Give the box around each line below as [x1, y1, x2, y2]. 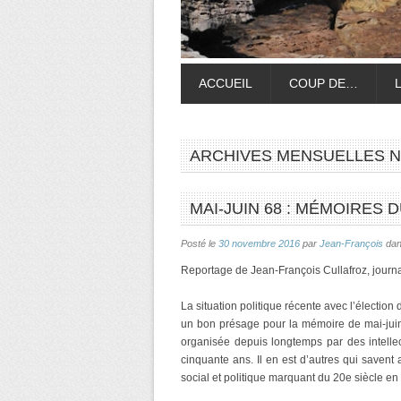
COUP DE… [289, 76, 358, 90]
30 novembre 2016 [218, 238, 300, 249]
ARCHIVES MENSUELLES [190, 147, 389, 165]
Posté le [181, 238, 218, 249]
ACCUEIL [199, 76, 252, 90]
